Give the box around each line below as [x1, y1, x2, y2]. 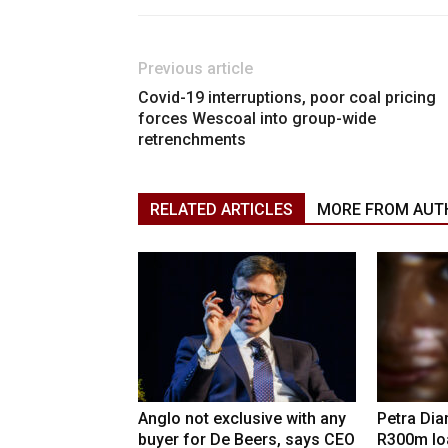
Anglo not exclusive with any [138, 409, 346, 429]
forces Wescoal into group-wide [138, 109, 376, 129]
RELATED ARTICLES [150, 200, 293, 220]
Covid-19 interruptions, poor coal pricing [138, 88, 436, 108]
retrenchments [138, 130, 246, 150]
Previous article [138, 59, 253, 79]
